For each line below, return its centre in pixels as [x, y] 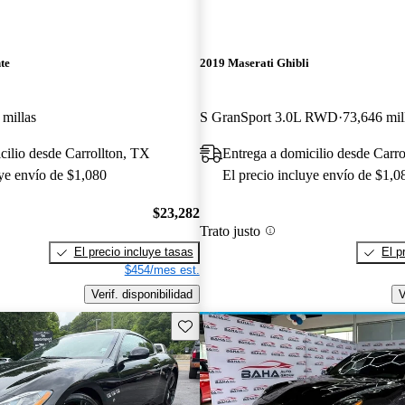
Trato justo [230, 231]
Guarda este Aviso [226, 325]
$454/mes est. [162, 270]
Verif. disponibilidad [141, 294]
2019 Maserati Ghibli [254, 63]
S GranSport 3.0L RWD [268, 117]
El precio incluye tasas [133, 252]
